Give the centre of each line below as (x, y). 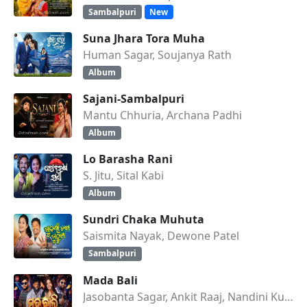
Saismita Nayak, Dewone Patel (161, 236)
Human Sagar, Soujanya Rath (157, 54)
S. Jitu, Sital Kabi (123, 176)
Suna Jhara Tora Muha (144, 38)
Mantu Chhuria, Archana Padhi (162, 115)
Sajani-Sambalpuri (134, 98)
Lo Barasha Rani (128, 159)
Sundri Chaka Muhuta (144, 220)
